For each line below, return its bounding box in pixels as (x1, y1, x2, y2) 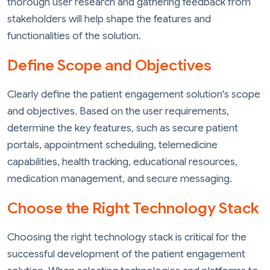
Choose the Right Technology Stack (7, 198, 259, 218)
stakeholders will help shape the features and (7, 13, 211, 26)
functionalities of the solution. (7, 30, 141, 43)
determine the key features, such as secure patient (7, 122, 238, 134)
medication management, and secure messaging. (7, 172, 232, 185)
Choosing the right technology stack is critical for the (7, 230, 246, 243)
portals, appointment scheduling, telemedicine (7, 139, 218, 151)
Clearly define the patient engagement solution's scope (7, 88, 260, 101)
